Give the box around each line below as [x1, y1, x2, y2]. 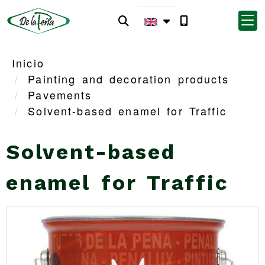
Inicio [12, 55, 44, 70]
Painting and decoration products [28, 71, 229, 86]
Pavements [28, 87, 92, 102]
